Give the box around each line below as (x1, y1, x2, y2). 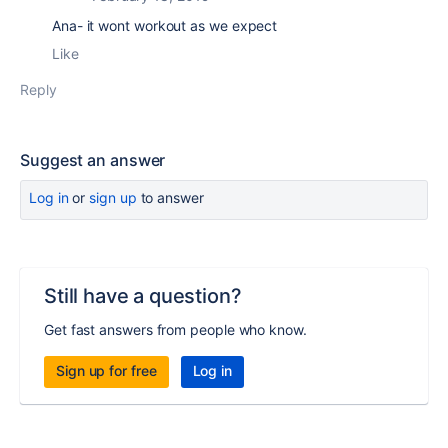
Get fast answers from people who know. (44, 321, 307, 338)
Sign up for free (56, 362, 157, 379)
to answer (136, 189, 204, 206)
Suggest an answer (20, 150, 166, 170)
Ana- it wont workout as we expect (52, 17, 278, 34)
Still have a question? (44, 284, 242, 308)
